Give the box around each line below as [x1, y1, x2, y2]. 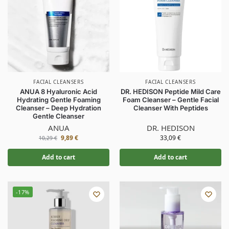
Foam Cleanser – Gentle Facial [122, 96, 219, 104]
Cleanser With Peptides [133, 104, 208, 112]
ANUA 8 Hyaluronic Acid [20, 87, 97, 96]
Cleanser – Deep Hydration [16, 104, 101, 112]
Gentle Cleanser [33, 112, 84, 120]
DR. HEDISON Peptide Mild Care [120, 87, 221, 96]
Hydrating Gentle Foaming [16, 96, 101, 104]
